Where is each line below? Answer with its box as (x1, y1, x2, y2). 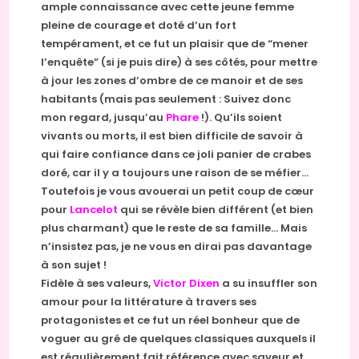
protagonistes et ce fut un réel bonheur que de (41, 313, 301, 329)
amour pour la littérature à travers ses (41, 294, 257, 310)
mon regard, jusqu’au (41, 110, 167, 126)
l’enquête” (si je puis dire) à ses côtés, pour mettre (41, 54, 318, 71)
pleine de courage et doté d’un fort (41, 18, 237, 34)
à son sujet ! (41, 257, 107, 273)
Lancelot (70, 202, 119, 218)
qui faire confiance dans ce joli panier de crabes (41, 147, 312, 163)
